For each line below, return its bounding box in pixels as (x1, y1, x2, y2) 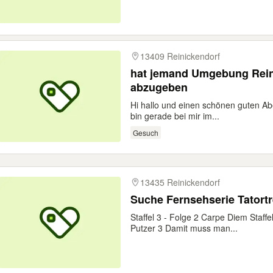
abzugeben (130, 79, 188, 95)
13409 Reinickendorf (140, 50, 220, 62)
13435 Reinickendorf (140, 176, 220, 188)
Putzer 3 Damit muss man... (130, 222, 238, 234)
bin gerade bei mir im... (130, 110, 219, 122)
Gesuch (132, 127, 158, 138)
